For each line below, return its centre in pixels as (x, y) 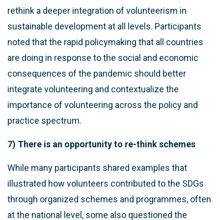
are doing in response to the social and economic (103, 57)
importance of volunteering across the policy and (103, 105)
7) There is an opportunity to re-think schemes (101, 144)
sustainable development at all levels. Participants (104, 26)
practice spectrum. (44, 120)
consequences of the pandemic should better (97, 73)
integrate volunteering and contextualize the (93, 89)
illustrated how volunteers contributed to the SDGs (106, 183)
